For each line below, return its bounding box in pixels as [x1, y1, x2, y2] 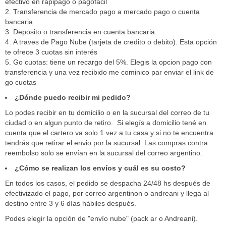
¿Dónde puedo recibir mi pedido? [15, 93, 131, 101]
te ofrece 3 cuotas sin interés [5, 48, 97, 56]
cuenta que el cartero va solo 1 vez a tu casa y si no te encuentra [5, 129, 213, 137]
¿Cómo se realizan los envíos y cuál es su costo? [15, 164, 186, 172]
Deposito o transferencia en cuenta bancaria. [13, 28, 157, 36]
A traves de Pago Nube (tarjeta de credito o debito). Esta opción [13, 38, 217, 46]
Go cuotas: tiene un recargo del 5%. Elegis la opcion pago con [13, 58, 212, 66]
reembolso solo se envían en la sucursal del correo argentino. [5, 149, 202, 157]
